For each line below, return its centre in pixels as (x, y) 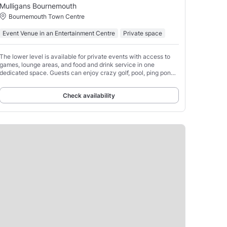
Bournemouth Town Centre (46, 16)
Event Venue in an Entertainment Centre (59, 33)
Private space (142, 33)
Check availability (89, 95)
